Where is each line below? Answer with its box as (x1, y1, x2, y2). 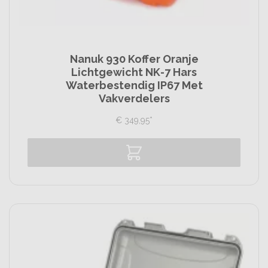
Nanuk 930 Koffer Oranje (69, 53, 199, 65)
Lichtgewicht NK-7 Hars (71, 66, 197, 78)
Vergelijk (127, 172, 156, 181)
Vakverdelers (98, 92, 170, 105)
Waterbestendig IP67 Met (65, 79, 203, 92)
